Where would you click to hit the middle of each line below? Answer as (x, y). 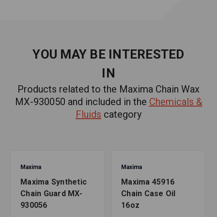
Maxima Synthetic (54, 182)
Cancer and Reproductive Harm (104, 22)
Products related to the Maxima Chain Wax (108, 89)
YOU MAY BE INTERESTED (108, 54)
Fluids (88, 114)
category (121, 114)
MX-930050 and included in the (82, 101)
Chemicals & (176, 101)
